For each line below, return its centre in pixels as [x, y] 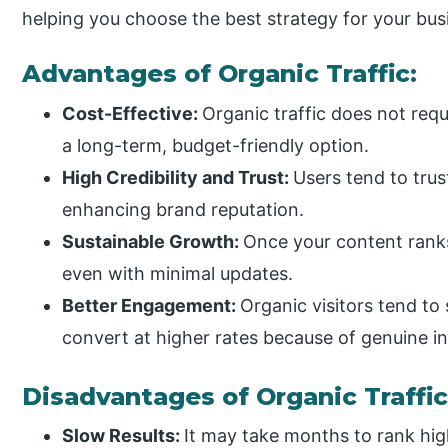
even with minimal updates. [178, 273]
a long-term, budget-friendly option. [216, 145]
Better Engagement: [151, 305]
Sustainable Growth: [153, 241]
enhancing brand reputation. [183, 209]
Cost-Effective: [132, 113]
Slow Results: [123, 435]
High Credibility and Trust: [178, 177]
